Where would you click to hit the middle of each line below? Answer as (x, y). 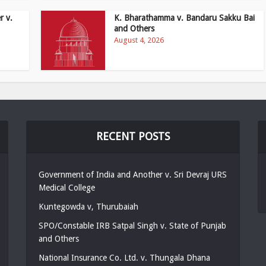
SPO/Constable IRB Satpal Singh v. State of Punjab (132, 226)
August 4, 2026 (139, 40)
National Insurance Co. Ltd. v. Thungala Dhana (124, 258)
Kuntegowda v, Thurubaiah (88, 207)
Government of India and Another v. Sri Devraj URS (132, 175)
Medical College (66, 188)
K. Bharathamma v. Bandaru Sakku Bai (185, 18)
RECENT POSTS (133, 136)
